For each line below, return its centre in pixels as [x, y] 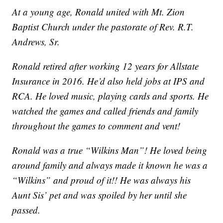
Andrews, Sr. [36, 42]
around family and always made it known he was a [110, 165]
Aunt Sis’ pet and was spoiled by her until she [100, 195]
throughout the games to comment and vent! [96, 126]
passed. [26, 210]
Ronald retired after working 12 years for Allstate [106, 66]
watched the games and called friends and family [105, 111]
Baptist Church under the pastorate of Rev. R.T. [103, 27]
